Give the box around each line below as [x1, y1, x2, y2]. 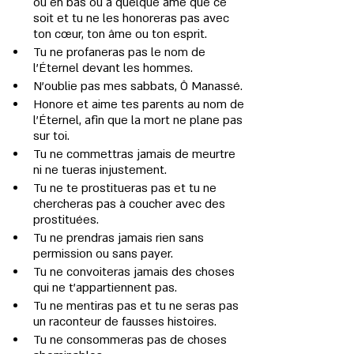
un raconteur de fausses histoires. [33, 314, 217, 330]
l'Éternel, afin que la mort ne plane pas [33, 112, 246, 128]
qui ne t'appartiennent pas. [33, 280, 177, 296]
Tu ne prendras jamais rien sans [33, 230, 207, 246]
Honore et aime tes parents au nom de [33, 96, 247, 112]
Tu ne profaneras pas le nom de [33, 44, 209, 60]
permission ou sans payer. [33, 246, 173, 262]
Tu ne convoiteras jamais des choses [33, 264, 238, 280]
